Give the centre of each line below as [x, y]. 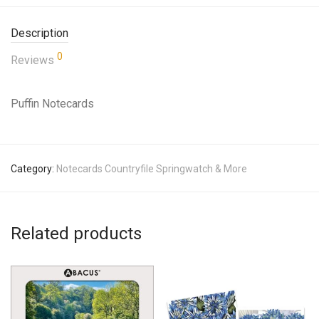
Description [40, 33]
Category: [33, 169]
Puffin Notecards [52, 104]
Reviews [34, 61]
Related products [76, 234]
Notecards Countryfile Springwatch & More [152, 169]
